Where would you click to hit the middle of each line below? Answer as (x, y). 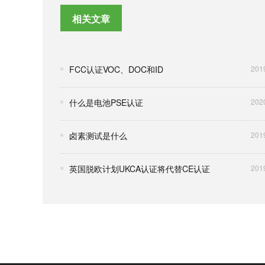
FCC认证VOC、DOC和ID (116, 69)
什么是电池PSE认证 (106, 102)
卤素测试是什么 (98, 135)
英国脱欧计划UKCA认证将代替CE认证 (140, 169)
